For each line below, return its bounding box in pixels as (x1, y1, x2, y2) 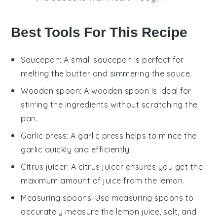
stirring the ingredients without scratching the (21, 99, 198, 110)
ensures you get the (123, 161, 203, 172)
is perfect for (132, 54, 184, 65)
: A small (60, 54, 94, 65)
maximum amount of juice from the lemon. (21, 175, 184, 185)
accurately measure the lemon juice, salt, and (21, 206, 197, 217)
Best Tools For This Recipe (11, 24, 188, 40)
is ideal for (149, 85, 191, 96)
